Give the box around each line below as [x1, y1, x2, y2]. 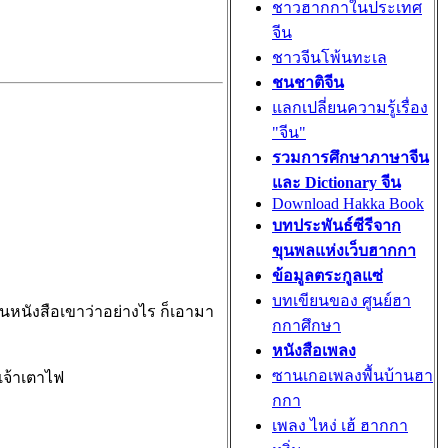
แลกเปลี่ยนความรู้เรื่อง [272, 99, 428, 116]
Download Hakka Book [272, 195, 424, 212]
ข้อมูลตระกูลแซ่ [272, 267, 383, 284]
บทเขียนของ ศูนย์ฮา [272, 292, 411, 309]
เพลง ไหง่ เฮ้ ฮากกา [272, 417, 408, 434]
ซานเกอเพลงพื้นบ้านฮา [272, 367, 433, 384]
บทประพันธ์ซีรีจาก [272, 217, 401, 234]
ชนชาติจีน [272, 74, 344, 91]
